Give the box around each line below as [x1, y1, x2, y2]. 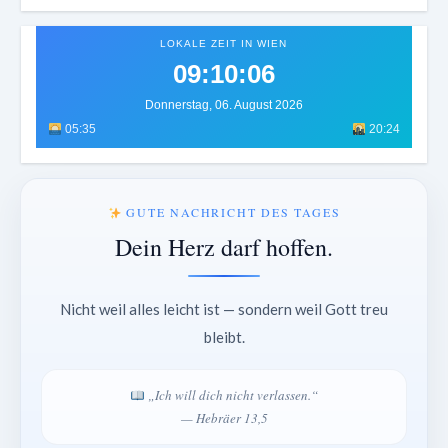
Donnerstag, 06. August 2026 [144, 98, 303, 113]
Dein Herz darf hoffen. [115, 231, 333, 264]
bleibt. [203, 328, 245, 347]
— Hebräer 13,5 [180, 409, 268, 428]
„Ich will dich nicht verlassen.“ [144, 386, 318, 405]
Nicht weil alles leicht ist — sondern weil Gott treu [60, 300, 388, 319]
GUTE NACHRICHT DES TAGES [121, 204, 341, 221]
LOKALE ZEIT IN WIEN [160, 38, 288, 50]
